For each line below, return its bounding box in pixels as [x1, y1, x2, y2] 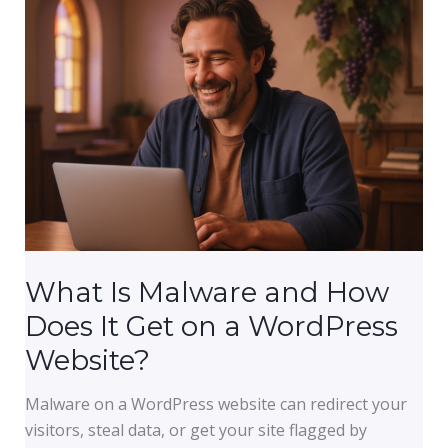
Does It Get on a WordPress [24, 308, 398, 343]
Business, [23, 54, 96, 77]
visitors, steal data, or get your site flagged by [24, 418, 367, 441]
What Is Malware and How [24, 274, 389, 309]
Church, [23, 80, 82, 103]
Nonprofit [23, 132, 99, 155]
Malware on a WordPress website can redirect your [24, 392, 407, 415]
